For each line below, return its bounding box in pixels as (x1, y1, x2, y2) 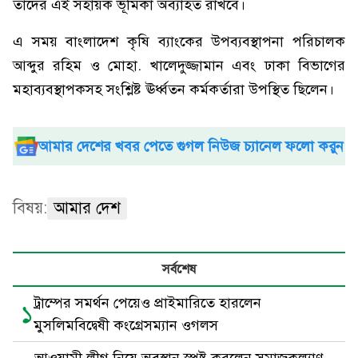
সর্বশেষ (162, 261, 196, 277)
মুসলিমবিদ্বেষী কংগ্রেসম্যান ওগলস (34, 316, 218, 334)
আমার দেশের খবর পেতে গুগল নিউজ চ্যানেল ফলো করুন (38, 137, 344, 155)
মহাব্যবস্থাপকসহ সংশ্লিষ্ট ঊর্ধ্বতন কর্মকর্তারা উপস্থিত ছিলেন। (13, 81, 334, 98)
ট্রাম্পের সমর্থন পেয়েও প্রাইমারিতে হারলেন (34, 294, 261, 312)
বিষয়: (13, 198, 47, 218)
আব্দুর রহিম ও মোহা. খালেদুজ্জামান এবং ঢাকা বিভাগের (13, 57, 345, 74)
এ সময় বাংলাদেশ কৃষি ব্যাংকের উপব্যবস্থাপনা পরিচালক (13, 33, 345, 50)
